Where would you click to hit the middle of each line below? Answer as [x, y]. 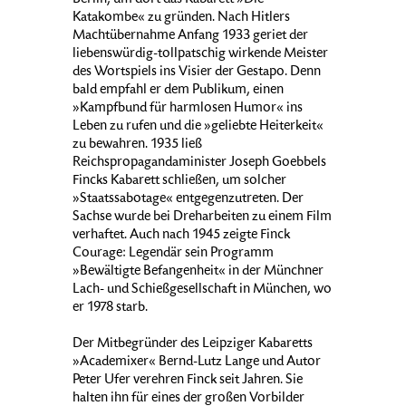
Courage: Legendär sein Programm [173, 254]
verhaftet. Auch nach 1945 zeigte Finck [181, 236]
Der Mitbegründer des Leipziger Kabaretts [193, 345]
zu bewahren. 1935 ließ [137, 145]
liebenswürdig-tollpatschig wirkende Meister [200, 55]
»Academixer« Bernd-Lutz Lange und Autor [197, 363]
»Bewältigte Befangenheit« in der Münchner [198, 272]
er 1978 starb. [110, 309]
